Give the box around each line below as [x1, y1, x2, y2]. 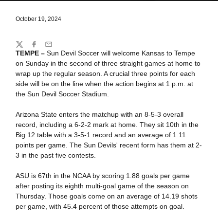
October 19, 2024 [15, 16, 61, 22]
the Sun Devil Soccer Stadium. [15, 90, 109, 98]
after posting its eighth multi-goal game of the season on [15, 182, 189, 190]
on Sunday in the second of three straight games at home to [15, 59, 200, 67]
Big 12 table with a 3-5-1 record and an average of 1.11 [15, 131, 186, 139]
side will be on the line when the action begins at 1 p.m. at [15, 80, 193, 88]
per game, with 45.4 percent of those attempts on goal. [15, 202, 184, 210]
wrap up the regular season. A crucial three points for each [15, 70, 195, 77]
